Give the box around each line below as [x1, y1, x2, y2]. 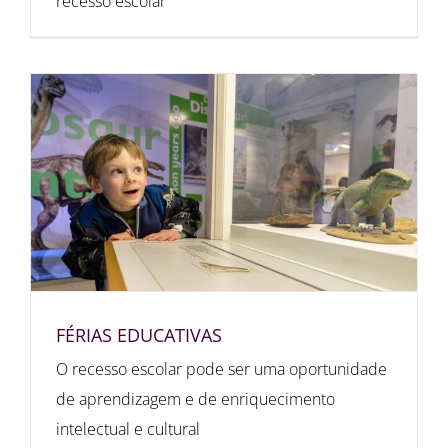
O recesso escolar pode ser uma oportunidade [56, 357, 387, 380]
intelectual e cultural [56, 417, 200, 440]
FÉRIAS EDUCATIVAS [56, 322, 222, 347]
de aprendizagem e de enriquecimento [56, 387, 335, 410]
